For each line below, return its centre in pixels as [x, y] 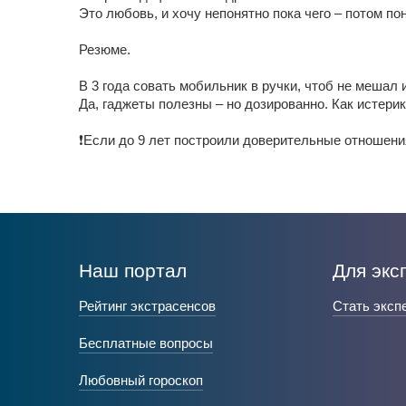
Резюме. [105, 49]
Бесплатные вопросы [146, 343]
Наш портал [133, 271]
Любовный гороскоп [141, 380]
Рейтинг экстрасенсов [147, 306]
